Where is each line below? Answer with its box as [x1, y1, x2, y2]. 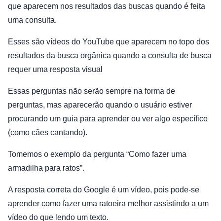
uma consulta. [8, 15, 57, 24]
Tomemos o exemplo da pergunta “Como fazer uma [8, 149, 186, 158]
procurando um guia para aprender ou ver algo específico [8, 114, 208, 123]
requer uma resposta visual [8, 65, 103, 74]
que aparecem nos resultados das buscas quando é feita [8, 1, 205, 10]
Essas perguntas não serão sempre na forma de [8, 86, 175, 95]
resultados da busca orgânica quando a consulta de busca [8, 51, 212, 60]
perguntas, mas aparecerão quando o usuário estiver [8, 100, 192, 109]
